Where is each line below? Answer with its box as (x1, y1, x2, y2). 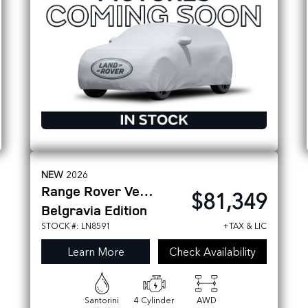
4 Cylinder (134, 294, 174, 306)
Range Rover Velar (140, 181, 153, 200)
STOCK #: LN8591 (41, 219, 111, 232)
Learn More (67, 243, 124, 259)
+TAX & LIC (223, 219, 267, 232)
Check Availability (169, 243, 256, 259)
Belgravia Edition (41, 201, 147, 219)
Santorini (85, 294, 119, 306)
